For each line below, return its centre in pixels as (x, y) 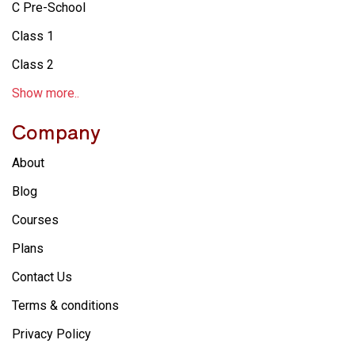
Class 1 (33, 36)
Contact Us (42, 277)
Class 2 (33, 64)
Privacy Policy (52, 334)
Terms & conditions (65, 305)
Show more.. (46, 93)
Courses (35, 219)
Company (56, 131)
